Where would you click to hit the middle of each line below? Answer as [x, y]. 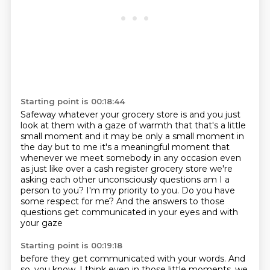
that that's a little [210, 125]
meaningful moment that [175, 147]
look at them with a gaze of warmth [97, 125]
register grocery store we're [174, 169]
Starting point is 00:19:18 [71, 245]
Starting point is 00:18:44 [72, 101]
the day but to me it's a [71, 147]
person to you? [53, 190]
